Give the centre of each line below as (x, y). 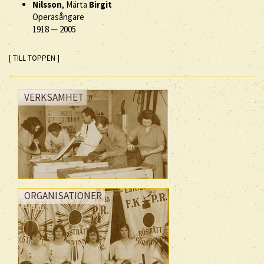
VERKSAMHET (54, 97)
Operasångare (58, 17)
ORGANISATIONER (63, 196)
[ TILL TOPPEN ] (34, 58)
